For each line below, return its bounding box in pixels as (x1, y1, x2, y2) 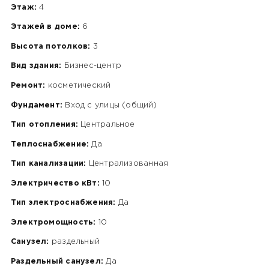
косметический (45, 82, 111, 89)
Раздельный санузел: (10, 258, 104, 265)
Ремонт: (10, 82, 46, 89)
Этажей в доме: (10, 23, 80, 31)
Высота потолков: (10, 43, 91, 50)
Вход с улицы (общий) (62, 101, 157, 109)
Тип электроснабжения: (10, 199, 116, 207)
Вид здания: (10, 62, 62, 70)
